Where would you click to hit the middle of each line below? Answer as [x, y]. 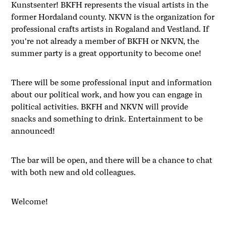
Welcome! [30, 202]
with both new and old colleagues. [74, 173]
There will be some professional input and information [112, 83]
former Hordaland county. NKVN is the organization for [113, 17]
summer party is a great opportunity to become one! [106, 53]
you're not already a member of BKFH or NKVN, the [105, 41]
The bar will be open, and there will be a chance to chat [112, 160]
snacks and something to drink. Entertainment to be [107, 119]
